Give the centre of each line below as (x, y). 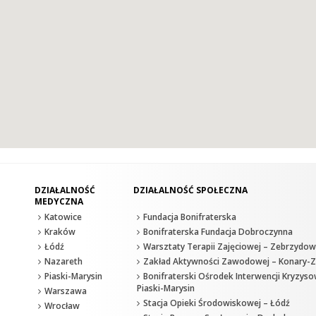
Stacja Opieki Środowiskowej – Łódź (217, 303)
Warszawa (66, 291)
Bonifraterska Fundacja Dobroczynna (218, 232)
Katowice (63, 217)
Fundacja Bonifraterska (190, 217)
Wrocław (62, 306)
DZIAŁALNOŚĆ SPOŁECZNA (190, 190)
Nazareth (63, 262)
